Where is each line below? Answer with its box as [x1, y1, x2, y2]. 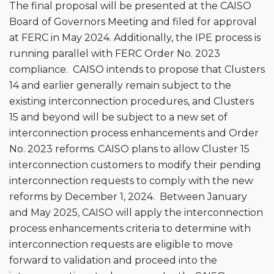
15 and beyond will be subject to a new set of [9, 111, 228, 123]
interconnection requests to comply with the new [9, 174, 253, 187]
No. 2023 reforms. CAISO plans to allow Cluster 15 [9, 143, 250, 155]
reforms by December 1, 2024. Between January [9, 190, 247, 202]
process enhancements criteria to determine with [9, 222, 251, 234]
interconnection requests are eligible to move [9, 238, 233, 250]
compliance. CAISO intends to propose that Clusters [9, 63, 265, 75]
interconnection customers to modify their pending [9, 158, 261, 171]
